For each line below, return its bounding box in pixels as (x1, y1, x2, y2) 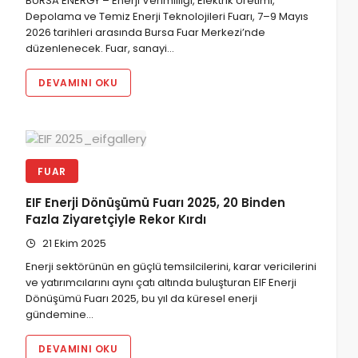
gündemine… (26, 306, 94, 322)
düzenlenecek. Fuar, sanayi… (26, 41, 175, 57)
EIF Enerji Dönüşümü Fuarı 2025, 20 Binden (26, 194, 286, 212)
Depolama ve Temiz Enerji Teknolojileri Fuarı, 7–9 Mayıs (26, 9, 309, 25)
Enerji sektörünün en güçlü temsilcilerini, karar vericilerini (26, 258, 317, 274)
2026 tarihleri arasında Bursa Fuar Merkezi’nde (26, 25, 266, 41)
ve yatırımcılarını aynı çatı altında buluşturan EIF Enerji (26, 274, 297, 290)
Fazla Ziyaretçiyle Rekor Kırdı (26, 211, 207, 229)
